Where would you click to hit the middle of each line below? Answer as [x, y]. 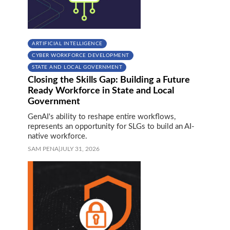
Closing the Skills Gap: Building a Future [109, 80]
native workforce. [57, 136]
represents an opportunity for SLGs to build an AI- [111, 126]
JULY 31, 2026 [80, 149]
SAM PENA [43, 149]
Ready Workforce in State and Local [101, 91]
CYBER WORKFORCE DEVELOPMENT [81, 55]
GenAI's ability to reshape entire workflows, [102, 117]
